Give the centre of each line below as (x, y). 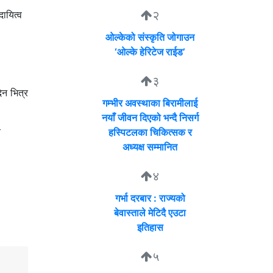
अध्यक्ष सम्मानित (150, 147)
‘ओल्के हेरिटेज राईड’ (150, 52)
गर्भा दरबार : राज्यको (150, 198)
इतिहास (150, 228)
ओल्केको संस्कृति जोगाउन (150, 37)
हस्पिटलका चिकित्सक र (150, 133)
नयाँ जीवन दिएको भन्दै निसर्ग (150, 118)
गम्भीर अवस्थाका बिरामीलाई (150, 103)
